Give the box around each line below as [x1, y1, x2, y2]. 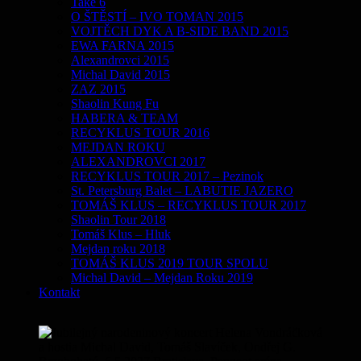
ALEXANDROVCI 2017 [71, 154, 205, 168]
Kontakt [39, 284, 80, 299]
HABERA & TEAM [71, 110, 178, 125]
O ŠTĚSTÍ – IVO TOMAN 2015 [71, 9, 243, 23]
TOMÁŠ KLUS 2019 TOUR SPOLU [71, 255, 268, 270]
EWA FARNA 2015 [71, 38, 174, 52]
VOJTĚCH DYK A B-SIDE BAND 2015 [71, 23, 288, 38]
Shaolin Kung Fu [71, 96, 159, 110]
